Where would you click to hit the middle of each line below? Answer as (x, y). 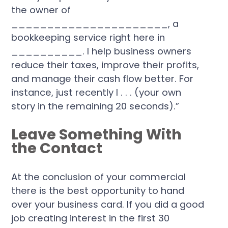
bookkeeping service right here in (88, 38)
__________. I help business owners (102, 51)
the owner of (41, 10)
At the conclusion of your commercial (99, 177)
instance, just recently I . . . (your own (96, 93)
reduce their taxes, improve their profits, (105, 65)
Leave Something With (97, 135)
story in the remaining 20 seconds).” (95, 106)
